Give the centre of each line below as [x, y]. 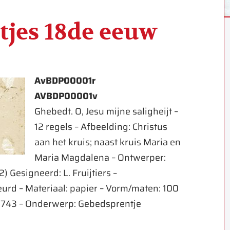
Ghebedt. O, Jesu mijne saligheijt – [106, 111]
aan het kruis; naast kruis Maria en [107, 142]
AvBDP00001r [65, 81]
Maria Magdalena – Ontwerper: [100, 158]
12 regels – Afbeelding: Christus [101, 127]
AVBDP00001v [66, 96]
